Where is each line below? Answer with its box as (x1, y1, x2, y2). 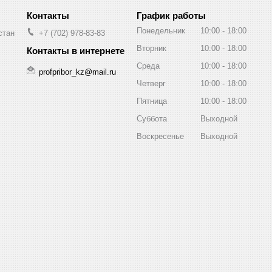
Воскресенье (137, 131, 184, 141)
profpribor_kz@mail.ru (39, 67, 116, 76)
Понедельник (137, 25, 185, 35)
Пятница (137, 96, 167, 106)
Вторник (137, 43, 166, 53)
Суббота (137, 114, 167, 123)
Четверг (137, 78, 166, 88)
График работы (137, 10, 206, 21)
